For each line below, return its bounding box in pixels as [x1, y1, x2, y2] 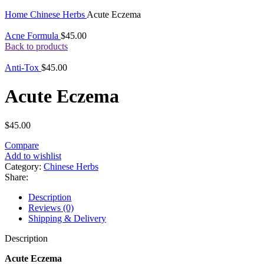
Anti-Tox [5, 62, 41, 72]
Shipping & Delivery [28, 213, 106, 223]
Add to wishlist [5, 150, 61, 161]
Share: [5, 171, 28, 182]
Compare [5, 140, 39, 150]
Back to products [5, 41, 68, 51]
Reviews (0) [28, 202, 74, 213]
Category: [5, 161, 41, 171]
